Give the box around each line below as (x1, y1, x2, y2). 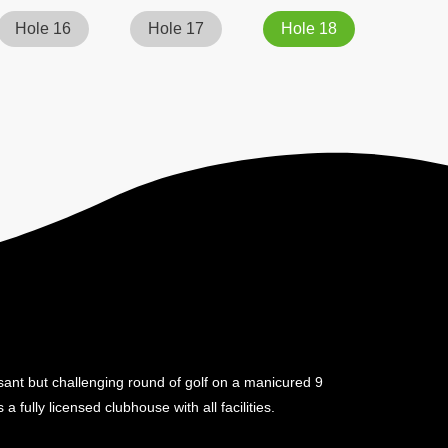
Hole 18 (281, 20, 338, 38)
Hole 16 (14, 20, 71, 38)
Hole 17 (147, 20, 204, 38)
